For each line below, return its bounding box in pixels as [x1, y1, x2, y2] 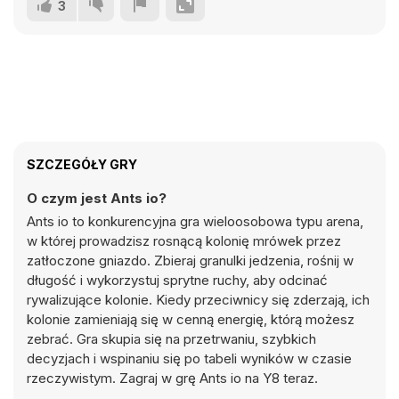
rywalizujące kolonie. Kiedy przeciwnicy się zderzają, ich [27, 291, 370, 308]
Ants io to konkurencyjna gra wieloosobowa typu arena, [27, 213, 363, 230]
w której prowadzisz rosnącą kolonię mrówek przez [27, 232, 341, 249]
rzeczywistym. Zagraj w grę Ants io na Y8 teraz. [27, 370, 318, 387]
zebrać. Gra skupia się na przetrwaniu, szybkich [27, 330, 316, 347]
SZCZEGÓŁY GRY [27, 157, 137, 172]
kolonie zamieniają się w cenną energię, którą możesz [27, 311, 354, 328]
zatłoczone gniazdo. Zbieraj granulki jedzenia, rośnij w [27, 252, 354, 269]
